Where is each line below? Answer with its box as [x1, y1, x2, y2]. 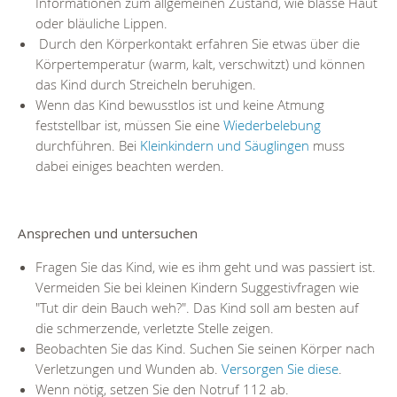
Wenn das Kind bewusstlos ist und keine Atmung [35, 96, 324, 114]
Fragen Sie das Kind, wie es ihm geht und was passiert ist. [35, 258, 376, 276]
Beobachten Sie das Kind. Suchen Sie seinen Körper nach [35, 339, 375, 358]
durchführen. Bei [35, 136, 140, 155]
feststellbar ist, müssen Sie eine [35, 116, 223, 135]
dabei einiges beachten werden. [35, 157, 224, 175]
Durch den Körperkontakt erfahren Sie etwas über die [35, 35, 360, 53]
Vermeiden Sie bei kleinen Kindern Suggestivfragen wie [35, 278, 359, 297]
